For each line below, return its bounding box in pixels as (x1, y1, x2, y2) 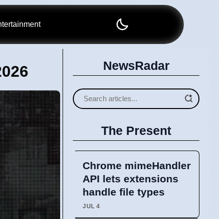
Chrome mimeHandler (83, 159, 191, 171)
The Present (101, 123, 171, 137)
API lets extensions (83, 173, 178, 184)
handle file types (83, 186, 165, 197)
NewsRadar (103, 59, 170, 72)
